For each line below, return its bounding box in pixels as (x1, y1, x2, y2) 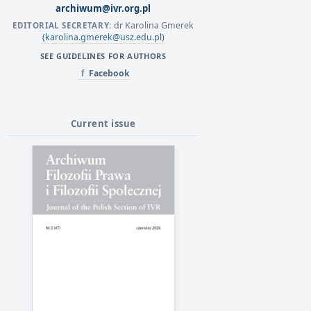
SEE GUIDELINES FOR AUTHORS (40, 51, 167, 61)
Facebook (88, 67, 130, 79)
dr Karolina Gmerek (111, 19, 194, 31)
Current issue (70, 117, 136, 130)
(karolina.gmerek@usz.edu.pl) (42, 31, 165, 43)
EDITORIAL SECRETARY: (12, 20, 112, 31)
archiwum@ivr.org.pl (56, 2, 151, 15)
